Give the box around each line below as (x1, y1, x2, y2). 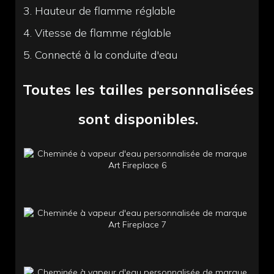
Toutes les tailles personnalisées (23, 80, 254, 98)
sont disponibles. (78, 109, 199, 128)
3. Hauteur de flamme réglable (23, 4, 176, 18)
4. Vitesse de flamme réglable (23, 26, 172, 40)
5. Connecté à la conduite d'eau (23, 48, 178, 62)
